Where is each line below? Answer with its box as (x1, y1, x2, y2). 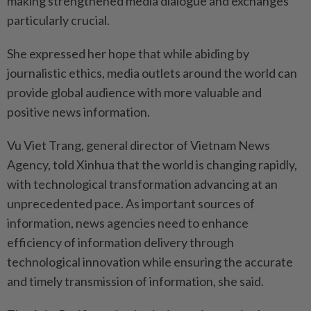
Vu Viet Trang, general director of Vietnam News (7, 137, 270, 153)
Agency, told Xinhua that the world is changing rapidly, (7, 157, 297, 172)
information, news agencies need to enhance (7, 215, 249, 230)
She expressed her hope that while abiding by (7, 46, 249, 61)
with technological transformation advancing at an (7, 176, 278, 192)
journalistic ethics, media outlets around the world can (7, 65, 297, 81)
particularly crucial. (7, 12, 110, 28)
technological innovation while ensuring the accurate (7, 254, 293, 269)
